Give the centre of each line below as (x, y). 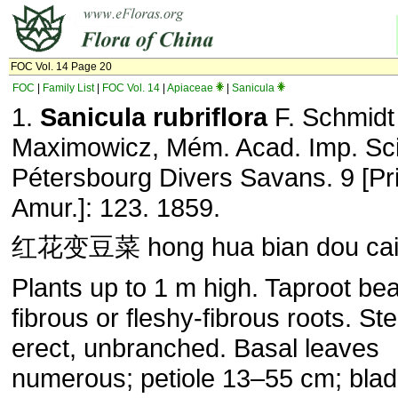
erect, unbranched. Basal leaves (195, 348)
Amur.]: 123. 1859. (116, 207)
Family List (68, 88)
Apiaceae (190, 88)
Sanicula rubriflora (154, 117)
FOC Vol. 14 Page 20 (61, 67)
